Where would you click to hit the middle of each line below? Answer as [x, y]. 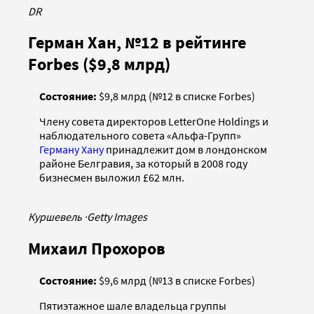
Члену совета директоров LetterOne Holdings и [154, 122]
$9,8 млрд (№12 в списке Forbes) [176, 96]
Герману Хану [71, 150]
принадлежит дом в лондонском [185, 150]
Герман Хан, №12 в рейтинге [137, 43]
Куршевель [56, 217]
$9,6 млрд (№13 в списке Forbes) [176, 281]
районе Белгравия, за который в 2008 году [143, 164]
